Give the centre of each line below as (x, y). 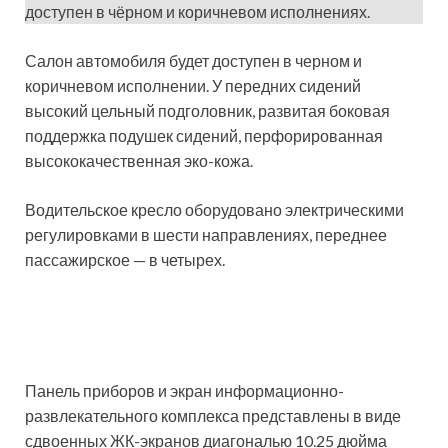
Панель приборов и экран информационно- (184, 391)
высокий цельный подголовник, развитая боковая (207, 111)
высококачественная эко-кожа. (139, 161)
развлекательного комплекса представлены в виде (213, 416)
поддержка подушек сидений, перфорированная (204, 136)
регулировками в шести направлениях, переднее (206, 235)
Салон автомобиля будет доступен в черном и (193, 61)
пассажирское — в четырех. (125, 260)
